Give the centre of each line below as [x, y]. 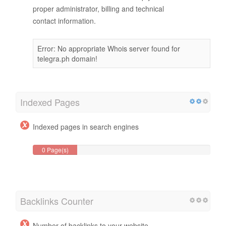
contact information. [64, 20]
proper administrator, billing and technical [98, 8]
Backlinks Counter [57, 201]
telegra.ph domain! [67, 58]
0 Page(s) [55, 149]
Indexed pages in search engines [86, 126]
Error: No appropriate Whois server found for [109, 48]
